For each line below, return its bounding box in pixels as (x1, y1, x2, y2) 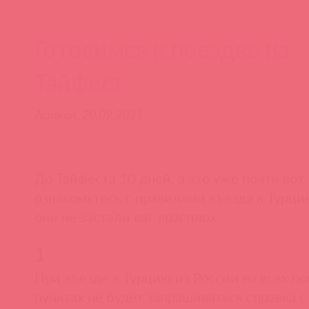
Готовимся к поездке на (34, 34, 290, 63)
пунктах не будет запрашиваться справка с (34, 288, 306, 305)
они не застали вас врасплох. (34, 208, 220, 225)
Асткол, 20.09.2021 (34, 106, 143, 122)
